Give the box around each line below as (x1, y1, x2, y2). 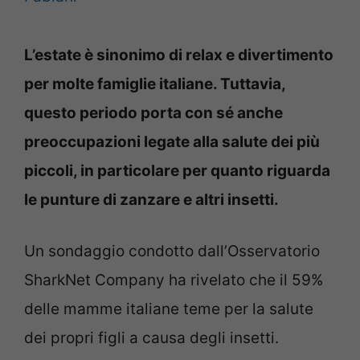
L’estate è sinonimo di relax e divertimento (24, 45, 333, 64)
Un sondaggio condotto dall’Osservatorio (24, 242, 320, 261)
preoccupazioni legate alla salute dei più (24, 132, 320, 151)
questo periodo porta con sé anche (24, 103, 283, 122)
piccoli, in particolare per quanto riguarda (24, 161, 330, 180)
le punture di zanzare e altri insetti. (24, 190, 279, 209)
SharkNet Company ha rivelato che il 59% (24, 271, 323, 290)
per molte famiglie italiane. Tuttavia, (24, 74, 285, 93)
